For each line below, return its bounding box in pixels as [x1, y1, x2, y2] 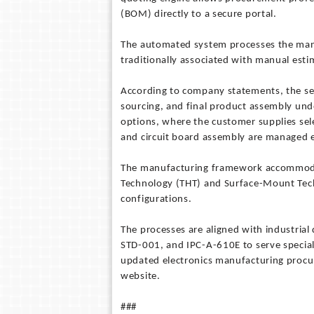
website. [121, 271, 161, 282]
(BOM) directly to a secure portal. [121, 9, 277, 20]
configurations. [121, 194, 192, 205]
